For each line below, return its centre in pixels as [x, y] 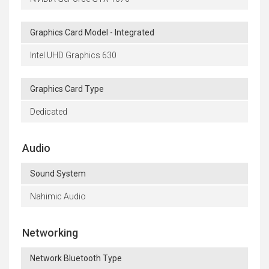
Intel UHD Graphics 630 [73, 56]
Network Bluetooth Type [76, 258]
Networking [50, 233]
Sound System [58, 174]
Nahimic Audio [58, 197]
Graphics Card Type [67, 89]
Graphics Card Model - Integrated [92, 33]
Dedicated [49, 112]
